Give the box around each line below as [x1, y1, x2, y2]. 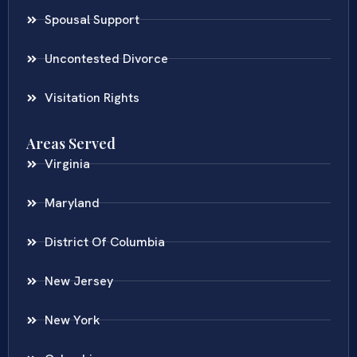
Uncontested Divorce [44, 49, 168, 67]
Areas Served [26, 133, 116, 153]
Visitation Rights [44, 88, 139, 106]
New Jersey [44, 272, 113, 289]
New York [44, 311, 100, 328]
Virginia [44, 155, 90, 172]
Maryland [44, 194, 100, 211]
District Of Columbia [44, 233, 165, 250]
